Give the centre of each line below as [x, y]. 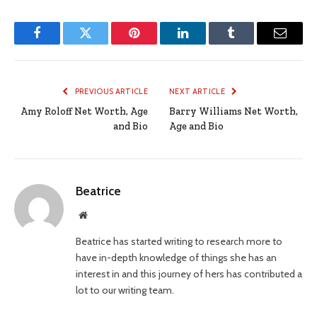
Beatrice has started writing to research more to [179, 242]
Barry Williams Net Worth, [234, 112]
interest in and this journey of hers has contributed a [189, 274]
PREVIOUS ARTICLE [110, 92]
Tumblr [249, 44]
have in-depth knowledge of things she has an [176, 258]
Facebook [60, 44]
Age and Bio [196, 127]
